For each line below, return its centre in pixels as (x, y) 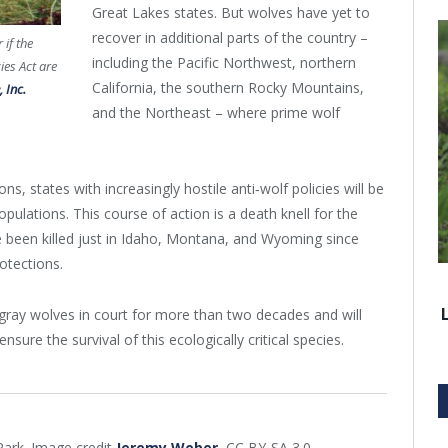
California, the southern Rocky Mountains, (228, 88)
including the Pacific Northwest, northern (224, 63)
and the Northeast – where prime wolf (216, 113)
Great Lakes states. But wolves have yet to (231, 13)
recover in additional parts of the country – (230, 38)
